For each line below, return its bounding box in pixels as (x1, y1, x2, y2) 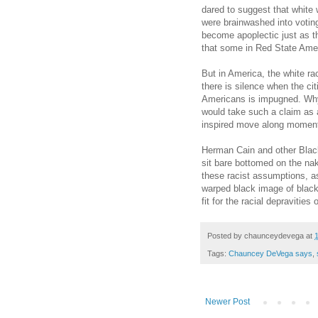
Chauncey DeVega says (229, 248, 312, 258)
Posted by (207, 231, 244, 241)
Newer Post (205, 296, 250, 307)
